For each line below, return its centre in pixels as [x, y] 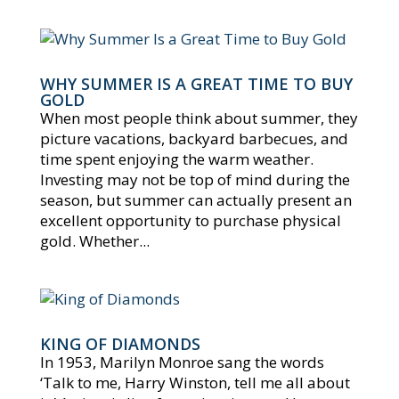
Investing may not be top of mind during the [195, 180]
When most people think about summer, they [199, 118]
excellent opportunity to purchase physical [190, 221]
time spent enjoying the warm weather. [176, 159]
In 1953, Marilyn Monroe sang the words [182, 362]
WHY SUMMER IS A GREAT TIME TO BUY [196, 84]
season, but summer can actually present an [195, 200]
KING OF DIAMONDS [120, 344]
